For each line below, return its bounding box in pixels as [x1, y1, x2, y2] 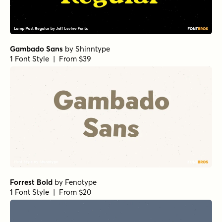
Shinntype [75, 44, 110, 54]
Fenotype [65, 177, 97, 187]
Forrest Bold [10, 177, 53, 187]
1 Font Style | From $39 [10, 54, 91, 64]
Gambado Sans [10, 44, 63, 54]
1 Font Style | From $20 [10, 187, 91, 197]
